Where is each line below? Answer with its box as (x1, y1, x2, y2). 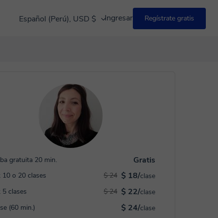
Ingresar (105, 13, 133, 23)
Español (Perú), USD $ (19, 13, 98, 24)
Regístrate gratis (145, 13, 194, 23)
